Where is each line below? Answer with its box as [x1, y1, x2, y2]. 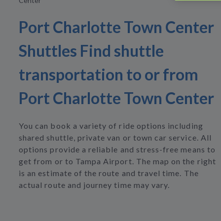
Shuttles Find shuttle [19, 41, 164, 61]
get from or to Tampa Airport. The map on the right [19, 156, 216, 166]
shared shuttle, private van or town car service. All [19, 133, 212, 143]
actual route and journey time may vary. [19, 180, 170, 190]
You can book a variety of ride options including [19, 121, 203, 131]
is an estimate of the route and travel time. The [19, 168, 199, 178]
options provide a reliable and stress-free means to [19, 145, 216, 154]
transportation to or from [19, 65, 198, 84]
